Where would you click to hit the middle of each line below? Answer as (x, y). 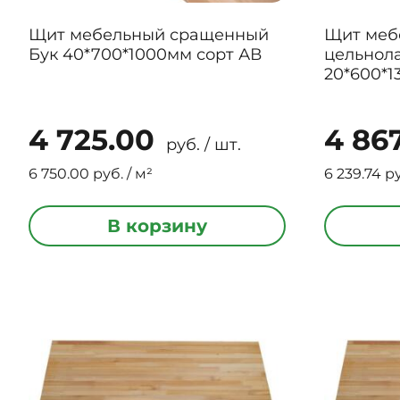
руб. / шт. (201, 145)
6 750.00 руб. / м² (91, 174)
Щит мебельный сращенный (149, 35)
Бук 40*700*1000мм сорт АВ (145, 54)
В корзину (157, 226)
